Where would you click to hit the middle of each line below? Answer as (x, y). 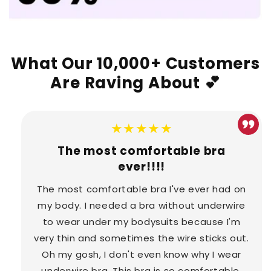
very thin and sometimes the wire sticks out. (142, 238)
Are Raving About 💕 (135, 83)
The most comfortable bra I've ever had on (142, 189)
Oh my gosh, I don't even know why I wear (141, 254)
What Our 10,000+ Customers (135, 63)
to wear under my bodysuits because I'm (142, 221)
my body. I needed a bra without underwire (142, 205)
